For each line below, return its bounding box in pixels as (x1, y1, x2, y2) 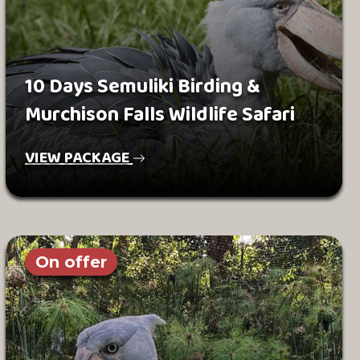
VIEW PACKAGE (25, 145, 133, 170)
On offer (35, 252, 108, 272)
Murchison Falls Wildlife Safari (25, 99, 296, 131)
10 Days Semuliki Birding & (25, 71, 261, 103)
